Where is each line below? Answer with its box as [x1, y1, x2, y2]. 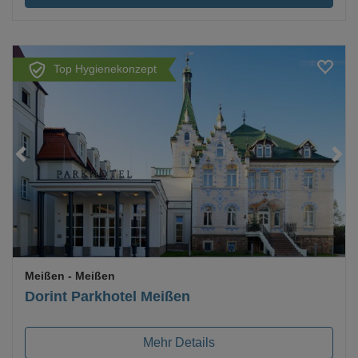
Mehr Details [143, 335, 215, 349]
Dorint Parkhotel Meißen [25, 288, 190, 304]
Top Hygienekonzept [53, 62, 157, 76]
